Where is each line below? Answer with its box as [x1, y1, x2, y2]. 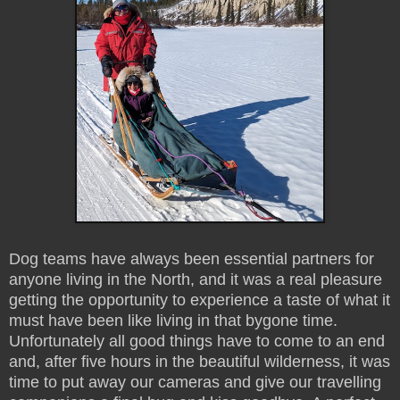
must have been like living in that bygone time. [9, 311, 342, 329]
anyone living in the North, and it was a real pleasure [9, 270, 382, 288]
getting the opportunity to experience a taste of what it [9, 290, 390, 309]
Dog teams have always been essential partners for [9, 249, 374, 268]
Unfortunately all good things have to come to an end [9, 331, 385, 350]
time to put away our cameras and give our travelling [9, 372, 381, 391]
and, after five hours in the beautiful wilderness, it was [9, 352, 390, 371]
